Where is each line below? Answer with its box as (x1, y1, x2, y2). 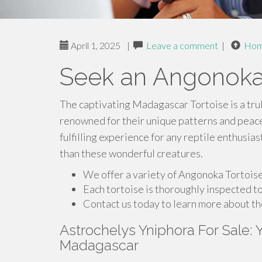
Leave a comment (146, 40, 218, 51)
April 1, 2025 (69, 40, 120, 51)
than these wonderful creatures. (60, 147, 203, 160)
